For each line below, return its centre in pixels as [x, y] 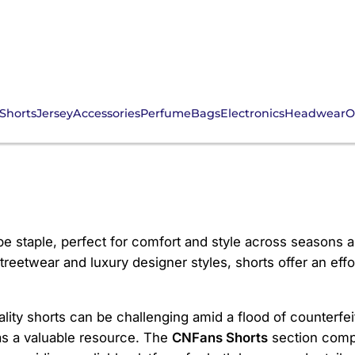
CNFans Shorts [220, 338]
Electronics [252, 114]
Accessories [107, 114]
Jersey [55, 114]
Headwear [315, 114]
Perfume [166, 114]
